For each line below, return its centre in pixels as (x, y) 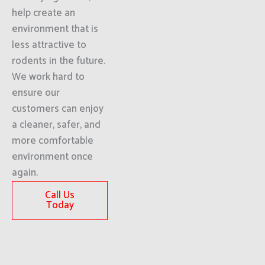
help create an (43, 13)
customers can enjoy (58, 109)
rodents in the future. (59, 61)
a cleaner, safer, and (56, 125)
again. (25, 173)
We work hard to (48, 77)
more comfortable (53, 141)
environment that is (55, 29)
